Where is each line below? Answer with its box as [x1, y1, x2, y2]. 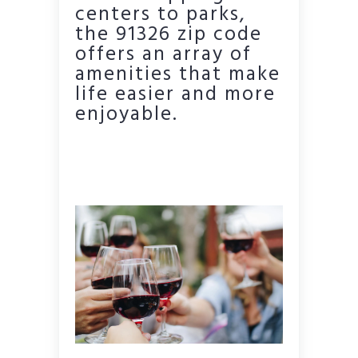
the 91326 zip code [75, 18, 262, 51]
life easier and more [75, 78, 276, 111]
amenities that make [75, 58, 280, 91]
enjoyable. [75, 98, 178, 131]
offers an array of [75, 38, 252, 71]
